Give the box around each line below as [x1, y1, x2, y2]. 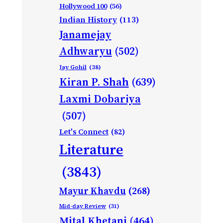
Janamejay [59, 27, 111, 42]
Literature [59, 139, 123, 159]
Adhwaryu [59, 43, 112, 58]
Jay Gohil [59, 62, 87, 71]
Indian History [59, 13, 117, 25]
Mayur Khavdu [59, 184, 126, 197]
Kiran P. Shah [59, 74, 129, 89]
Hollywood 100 [59, 1, 107, 11]
